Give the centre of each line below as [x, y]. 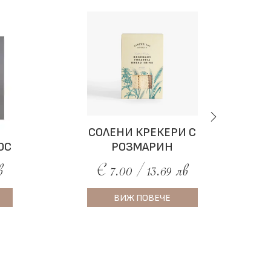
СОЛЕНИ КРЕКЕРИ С [142, 133]
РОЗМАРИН [142, 147]
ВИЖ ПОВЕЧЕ [142, 198]
